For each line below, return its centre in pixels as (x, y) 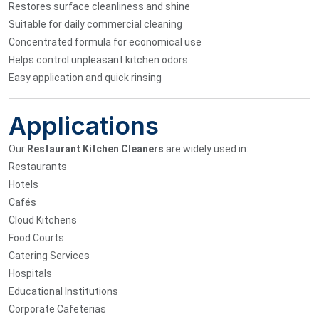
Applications (84, 125)
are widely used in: (206, 148)
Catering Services (49, 255)
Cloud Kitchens (43, 220)
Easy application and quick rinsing (85, 77)
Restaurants (38, 166)
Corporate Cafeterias (57, 309)
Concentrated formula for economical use (105, 42)
